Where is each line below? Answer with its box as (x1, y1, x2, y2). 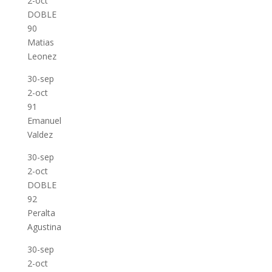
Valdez (27, 129, 53, 140)
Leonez (27, 50, 56, 62)
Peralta (27, 207, 55, 219)
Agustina (27, 221, 61, 233)
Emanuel (27, 115, 61, 126)
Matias (27, 36, 54, 48)
